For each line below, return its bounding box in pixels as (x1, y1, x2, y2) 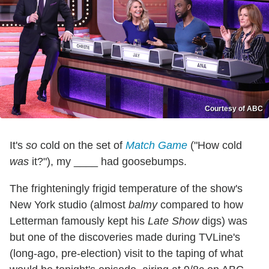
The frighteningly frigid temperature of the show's (10, 182, 243, 195)
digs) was (199, 214, 247, 227)
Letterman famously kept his (10, 214, 148, 227)
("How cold (187, 139, 242, 151)
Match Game (125, 139, 187, 151)
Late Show (148, 214, 199, 227)
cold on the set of (37, 139, 125, 151)
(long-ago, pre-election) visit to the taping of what (10, 247, 243, 259)
